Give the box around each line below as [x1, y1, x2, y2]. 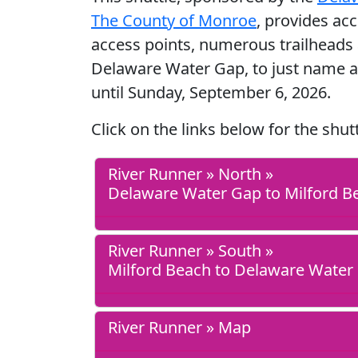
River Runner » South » [108, 240, 273, 262]
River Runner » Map [108, 316, 251, 339]
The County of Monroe [91, 10, 257, 32]
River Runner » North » [108, 163, 273, 185]
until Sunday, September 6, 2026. [91, 82, 331, 104]
